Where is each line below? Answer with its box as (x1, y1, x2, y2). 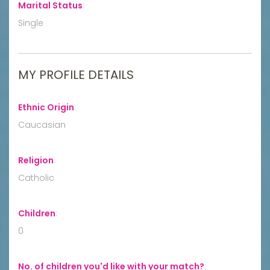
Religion (18, 154, 54, 166)
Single (18, 16, 43, 29)
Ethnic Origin (18, 101, 74, 113)
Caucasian (18, 118, 66, 131)
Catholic (18, 171, 54, 184)
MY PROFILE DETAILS (18, 66, 134, 83)
